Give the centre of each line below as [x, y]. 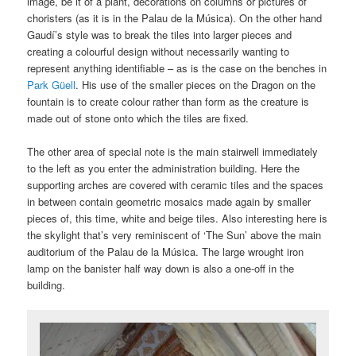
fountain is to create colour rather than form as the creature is [168, 102]
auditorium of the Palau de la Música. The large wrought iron [166, 252]
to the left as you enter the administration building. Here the [164, 168]
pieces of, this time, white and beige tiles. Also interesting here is [178, 219]
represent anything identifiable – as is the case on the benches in [177, 68]
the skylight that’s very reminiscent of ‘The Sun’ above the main [174, 235]
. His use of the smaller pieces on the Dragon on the [196, 85]
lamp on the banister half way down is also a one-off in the [161, 269]
